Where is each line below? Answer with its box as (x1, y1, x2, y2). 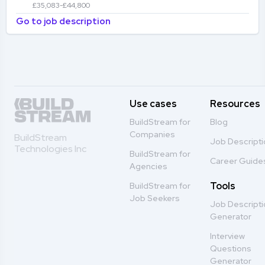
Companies (129, 129, 175, 140)
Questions (210, 243, 252, 254)
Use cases (129, 98, 177, 110)
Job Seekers (129, 193, 180, 203)
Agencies (129, 161, 167, 172)
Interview (210, 231, 245, 241)
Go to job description (16, 15, 111, 27)
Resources (210, 98, 261, 110)
